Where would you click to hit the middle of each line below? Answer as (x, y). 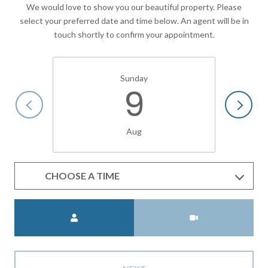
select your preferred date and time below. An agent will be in (134, 20)
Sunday (134, 78)
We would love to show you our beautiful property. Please (134, 7)
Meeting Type (160, 206)
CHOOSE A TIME (82, 176)
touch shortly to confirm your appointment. (134, 34)
